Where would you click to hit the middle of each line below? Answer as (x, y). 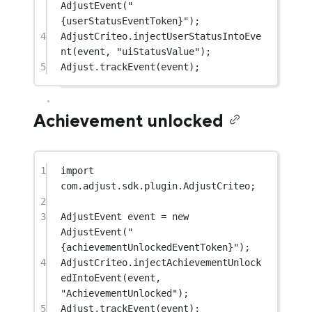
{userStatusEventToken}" (125, 21)
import (78, 170)
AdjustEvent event (111, 216)
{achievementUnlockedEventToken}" (150, 247)
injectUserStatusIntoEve (197, 36)
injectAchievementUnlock (197, 262)
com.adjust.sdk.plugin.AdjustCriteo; (158, 186)
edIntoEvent (92, 278)
